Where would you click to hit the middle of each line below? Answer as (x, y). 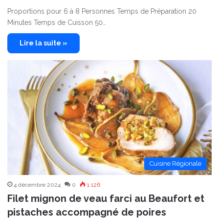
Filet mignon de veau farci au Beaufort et (106, 199)
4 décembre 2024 (37, 185)
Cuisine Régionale (175, 164)
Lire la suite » (44, 43)
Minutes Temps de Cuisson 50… (57, 22)
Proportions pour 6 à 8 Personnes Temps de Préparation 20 (102, 11)
